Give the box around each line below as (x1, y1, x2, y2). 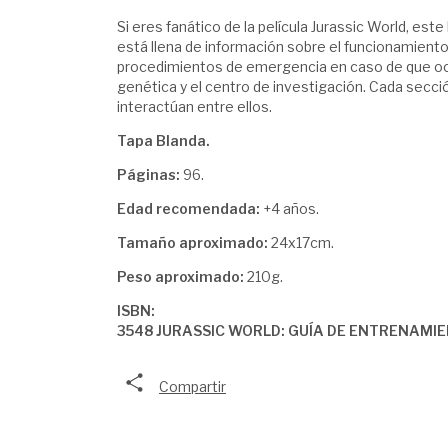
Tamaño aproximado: (117, 234, 268, 251)
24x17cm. (268, 234, 334, 251)
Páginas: (117, 166, 180, 183)
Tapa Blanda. (117, 132, 210, 149)
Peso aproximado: (117, 268, 244, 285)
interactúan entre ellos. (117, 98, 272, 115)
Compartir (159, 378, 226, 396)
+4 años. (263, 200, 319, 217)
